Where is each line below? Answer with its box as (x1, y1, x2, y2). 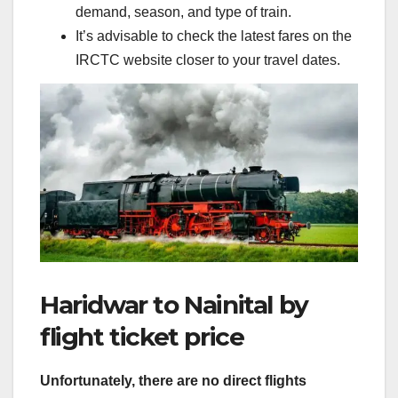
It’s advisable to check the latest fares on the (76, 28, 352, 44)
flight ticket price (40, 322, 244, 353)
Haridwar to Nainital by (40, 290, 308, 321)
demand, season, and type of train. (76, 4, 291, 20)
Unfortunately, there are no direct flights (40, 373, 306, 389)
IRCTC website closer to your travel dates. (76, 52, 340, 68)
